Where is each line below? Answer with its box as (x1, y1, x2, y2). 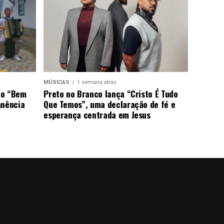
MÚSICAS (43, 79, 70, 86)
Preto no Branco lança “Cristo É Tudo (43, 87, 178, 100)
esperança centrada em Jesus (43, 108, 150, 121)
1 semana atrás (77, 79, 117, 86)
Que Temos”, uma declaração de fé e (43, 97, 175, 111)
